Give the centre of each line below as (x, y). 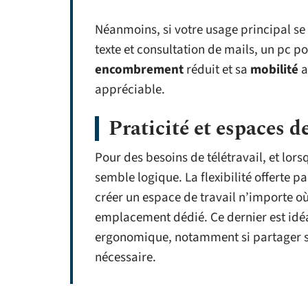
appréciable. (130, 90)
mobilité (274, 70)
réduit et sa (217, 70)
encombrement (139, 70)
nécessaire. (125, 257)
